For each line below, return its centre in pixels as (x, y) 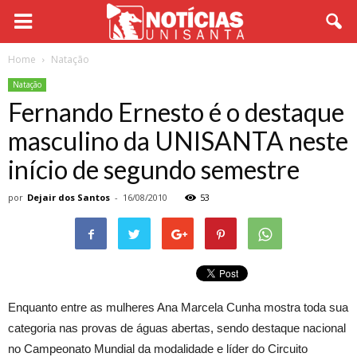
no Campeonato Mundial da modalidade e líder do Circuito (158, 349)
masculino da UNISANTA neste (178, 141)
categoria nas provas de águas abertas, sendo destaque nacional (177, 328)
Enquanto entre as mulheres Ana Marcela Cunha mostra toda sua (178, 307)
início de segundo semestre (154, 169)
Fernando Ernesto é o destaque (176, 112)
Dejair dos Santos (69, 197)
